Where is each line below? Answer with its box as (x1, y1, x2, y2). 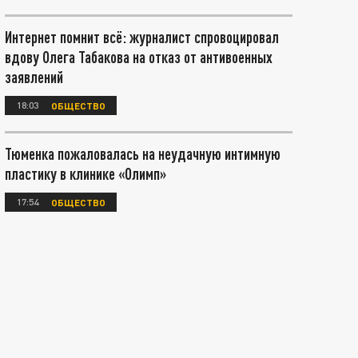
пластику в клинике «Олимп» (5, 164, 166, 183)
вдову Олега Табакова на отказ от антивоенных (5, 47, 272, 66)
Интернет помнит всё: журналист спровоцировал (5, 27, 279, 46)
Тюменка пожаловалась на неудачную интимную (5, 144, 280, 163)
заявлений (5, 67, 63, 86)
